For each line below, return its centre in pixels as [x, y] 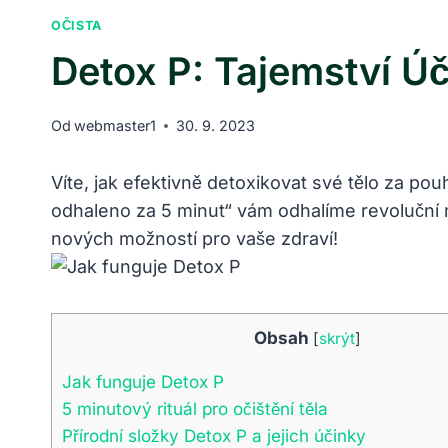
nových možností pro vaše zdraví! [194, 239]
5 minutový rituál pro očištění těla [195, 409]
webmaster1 [115, 126]
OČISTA [76, 26]
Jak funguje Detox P [143, 382]
